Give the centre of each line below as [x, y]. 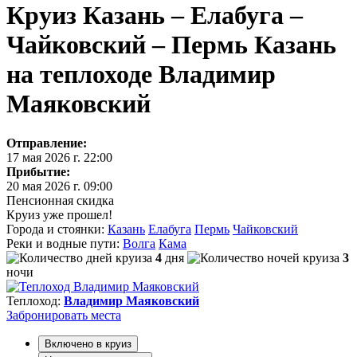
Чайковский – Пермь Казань [171, 45]
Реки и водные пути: [65, 243]
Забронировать [49, 315]
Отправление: [47, 143]
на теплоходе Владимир [141, 75]
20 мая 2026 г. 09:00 [59, 186]
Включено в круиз [88, 343]
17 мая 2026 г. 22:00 [59, 157]
